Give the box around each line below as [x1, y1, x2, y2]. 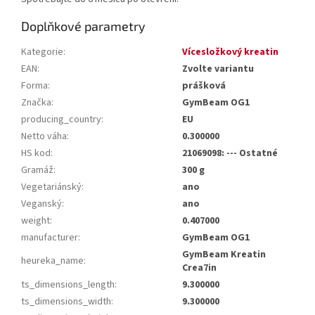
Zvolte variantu [182, 62, 254, 77]
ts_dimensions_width [21, 295, 111, 309]
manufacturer [21, 231, 78, 245]
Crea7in [182, 261, 217, 276]
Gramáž [21, 163, 53, 178]
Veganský [21, 197, 62, 212]
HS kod [21, 146, 51, 161]
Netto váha [21, 129, 67, 144]
